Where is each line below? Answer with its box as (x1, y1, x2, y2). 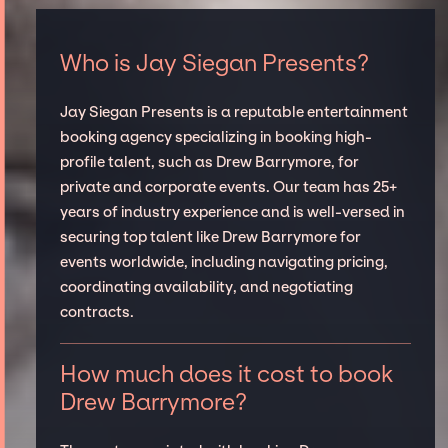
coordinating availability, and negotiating (59, 278, 353, 297)
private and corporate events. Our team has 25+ (59, 178, 397, 197)
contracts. (59, 303, 134, 322)
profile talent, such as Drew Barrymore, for (59, 153, 359, 172)
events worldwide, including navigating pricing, (59, 253, 388, 272)
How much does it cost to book (59, 359, 393, 388)
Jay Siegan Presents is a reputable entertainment (59, 103, 408, 122)
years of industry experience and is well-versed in (59, 203, 405, 222)
